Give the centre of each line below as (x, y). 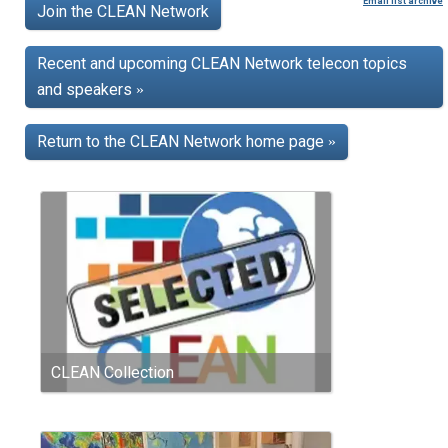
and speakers (86, 90)
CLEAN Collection (112, 373)
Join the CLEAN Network (123, 12)
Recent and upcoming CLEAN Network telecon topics (222, 64)
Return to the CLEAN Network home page (182, 142)
